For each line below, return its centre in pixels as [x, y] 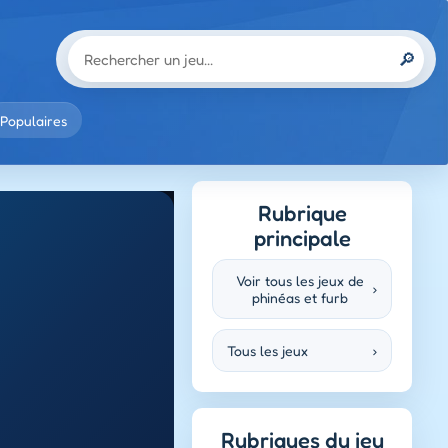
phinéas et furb [300, 297]
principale [302, 238]
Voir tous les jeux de [300, 280]
